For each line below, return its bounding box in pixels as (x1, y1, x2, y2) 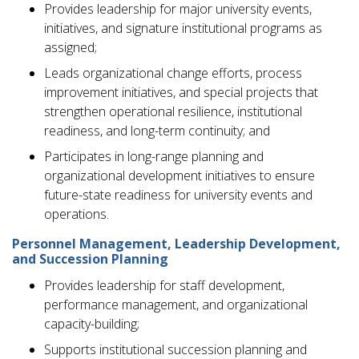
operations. (44, 205, 112, 224)
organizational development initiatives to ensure (44, 167, 315, 185)
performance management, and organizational (44, 296, 308, 314)
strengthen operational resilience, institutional (44, 103, 302, 121)
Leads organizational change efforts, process (44, 64, 302, 83)
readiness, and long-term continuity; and (44, 122, 270, 140)
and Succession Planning (12, 250, 168, 268)
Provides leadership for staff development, (44, 276, 284, 295)
